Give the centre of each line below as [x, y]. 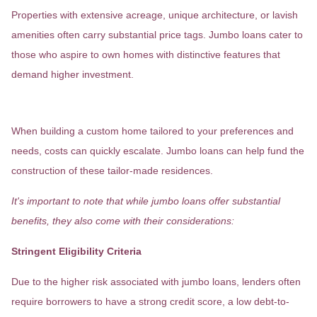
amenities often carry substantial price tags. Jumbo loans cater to [157, 35]
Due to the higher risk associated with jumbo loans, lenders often [156, 282]
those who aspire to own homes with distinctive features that [146, 54]
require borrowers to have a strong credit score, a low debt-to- [150, 301]
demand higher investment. [73, 74]
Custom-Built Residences [112, 105]
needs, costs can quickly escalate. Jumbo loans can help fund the [158, 151]
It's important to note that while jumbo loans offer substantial [146, 201]
